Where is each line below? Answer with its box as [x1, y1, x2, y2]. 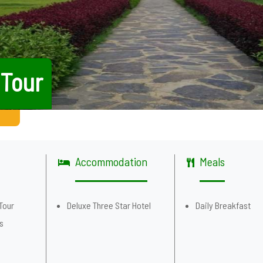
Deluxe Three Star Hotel [66, 200, 151, 211]
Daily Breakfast [195, 200, 251, 211]
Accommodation [75, 154, 147, 168]
